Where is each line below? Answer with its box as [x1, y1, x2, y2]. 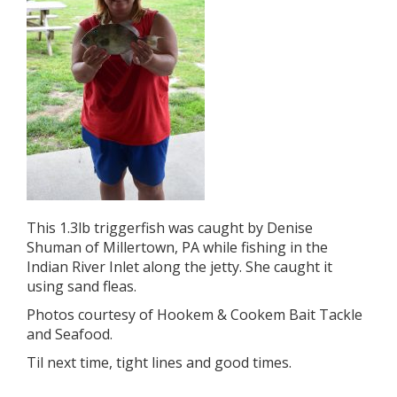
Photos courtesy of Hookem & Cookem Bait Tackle [27, 305, 362, 324]
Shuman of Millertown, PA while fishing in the [27, 237, 328, 257]
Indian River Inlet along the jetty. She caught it [27, 257, 332, 276]
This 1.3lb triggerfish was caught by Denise [27, 218, 313, 237]
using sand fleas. [27, 276, 136, 296]
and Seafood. [27, 324, 113, 344]
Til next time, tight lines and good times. [27, 353, 292, 372]
